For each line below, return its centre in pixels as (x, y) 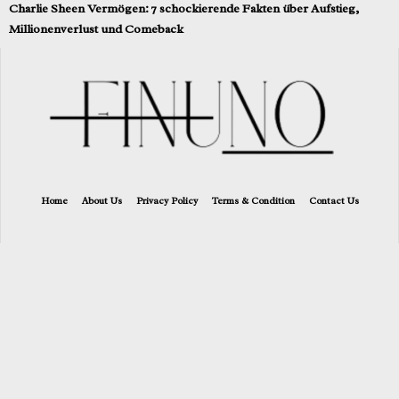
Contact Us (334, 201)
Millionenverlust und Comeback (96, 28)
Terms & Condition (253, 201)
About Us (102, 201)
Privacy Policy (167, 201)
